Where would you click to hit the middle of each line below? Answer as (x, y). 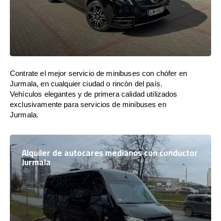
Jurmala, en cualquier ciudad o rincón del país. (86, 84)
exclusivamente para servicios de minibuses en (88, 104)
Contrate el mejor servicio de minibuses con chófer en (98, 73)
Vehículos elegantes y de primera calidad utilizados (94, 94)
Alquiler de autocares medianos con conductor (110, 153)
